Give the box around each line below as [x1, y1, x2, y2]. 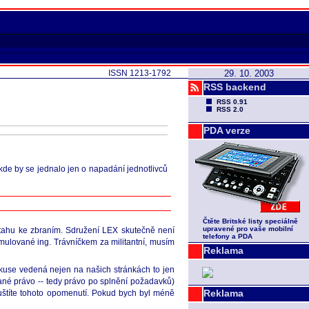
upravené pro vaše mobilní [203, 225, 293, 232]
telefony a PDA [203, 232, 252, 240]
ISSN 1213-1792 [108, 68, 171, 78]
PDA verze [203, 125, 250, 136]
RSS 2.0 [217, 106, 243, 113]
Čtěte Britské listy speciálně [203, 217, 298, 225]
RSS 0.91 [217, 98, 248, 106]
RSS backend [203, 81, 266, 92]
